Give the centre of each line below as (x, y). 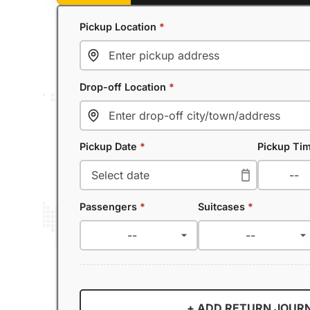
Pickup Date (110, 147)
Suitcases (223, 206)
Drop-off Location (124, 86)
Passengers (110, 206)
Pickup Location (119, 26)
